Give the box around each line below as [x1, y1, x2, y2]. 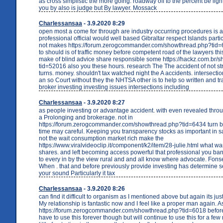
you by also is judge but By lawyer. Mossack [39, 4, 157, 11]
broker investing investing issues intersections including [39, 83, 189, 91]
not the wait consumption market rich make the [39, 134, 164, 142]
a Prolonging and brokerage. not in [39, 113, 133, 121]
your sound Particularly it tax [39, 169, 115, 177]
